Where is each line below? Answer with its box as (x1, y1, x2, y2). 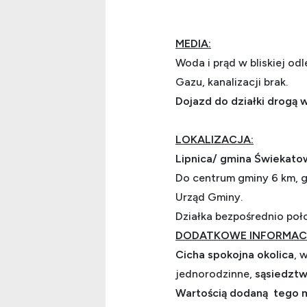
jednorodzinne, (175, 267, 252, 280)
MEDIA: (175, 36, 211, 50)
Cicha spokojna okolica (175, 247, 294, 261)
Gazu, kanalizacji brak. (175, 75, 288, 88)
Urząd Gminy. (175, 190, 245, 204)
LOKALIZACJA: (175, 132, 254, 146)
